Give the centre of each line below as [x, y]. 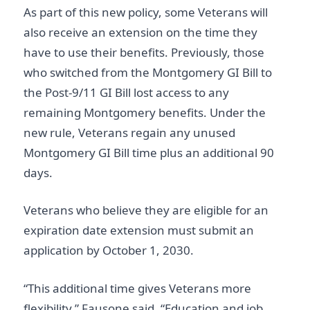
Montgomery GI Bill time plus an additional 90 [149, 152]
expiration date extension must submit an [139, 230]
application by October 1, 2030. [109, 250]
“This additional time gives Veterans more [137, 288]
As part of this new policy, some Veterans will [146, 12]
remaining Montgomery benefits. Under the [145, 112]
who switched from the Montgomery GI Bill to [148, 72]
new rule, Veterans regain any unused [129, 132]
